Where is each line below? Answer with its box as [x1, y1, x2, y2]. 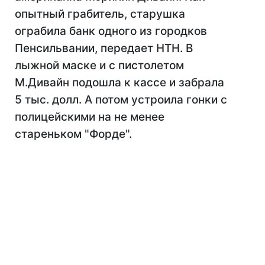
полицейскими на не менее [15, 110, 164, 124]
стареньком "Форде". [15, 127, 132, 141]
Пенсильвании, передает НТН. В [15, 41, 193, 55]
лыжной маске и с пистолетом [15, 59, 184, 72]
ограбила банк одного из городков [15, 24, 207, 38]
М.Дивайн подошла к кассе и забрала [15, 76, 224, 89]
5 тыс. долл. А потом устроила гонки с [15, 93, 227, 106]
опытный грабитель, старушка [15, 7, 185, 21]
